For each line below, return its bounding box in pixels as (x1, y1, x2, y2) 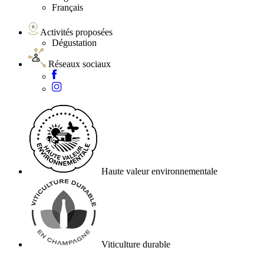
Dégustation (52, 38, 97, 48)
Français (52, 2, 83, 13)
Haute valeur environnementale (101, 166, 217, 177)
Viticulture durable (101, 239, 170, 250)
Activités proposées (40, 27, 113, 38)
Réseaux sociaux (48, 59, 111, 70)
